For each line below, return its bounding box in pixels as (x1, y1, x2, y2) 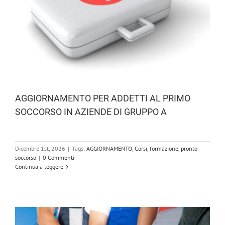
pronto (181, 145, 197, 153)
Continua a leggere (15, 163, 63, 171)
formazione (150, 145, 178, 153)
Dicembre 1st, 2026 (15, 145, 65, 153)
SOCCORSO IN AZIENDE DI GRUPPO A (15, 106, 167, 118)
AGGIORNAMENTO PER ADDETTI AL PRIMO (15, 93, 190, 104)
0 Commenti (43, 154, 74, 162)
